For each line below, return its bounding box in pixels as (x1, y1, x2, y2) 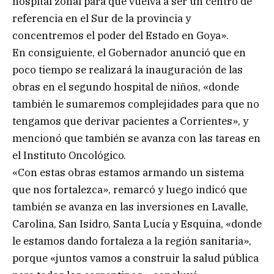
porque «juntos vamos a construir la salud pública (12, 251, 259, 265)
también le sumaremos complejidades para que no (12, 97, 259, 111)
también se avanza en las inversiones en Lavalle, (12, 200, 248, 214)
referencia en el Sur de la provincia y (12, 12, 191, 26)
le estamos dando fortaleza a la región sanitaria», (12, 234, 251, 248)
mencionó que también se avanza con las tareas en (12, 131, 261, 146)
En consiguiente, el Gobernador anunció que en (12, 46, 246, 60)
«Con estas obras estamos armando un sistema (12, 166, 244, 180)
